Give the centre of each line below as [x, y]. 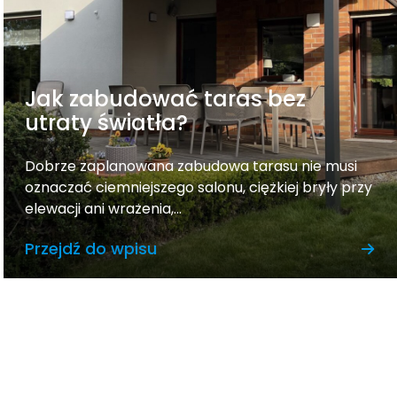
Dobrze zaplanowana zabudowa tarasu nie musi [191, 166]
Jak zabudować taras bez [165, 99]
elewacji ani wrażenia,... [103, 209]
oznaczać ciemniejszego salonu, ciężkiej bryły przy [198, 187]
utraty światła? [106, 123]
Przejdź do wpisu [91, 249]
